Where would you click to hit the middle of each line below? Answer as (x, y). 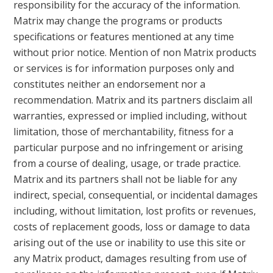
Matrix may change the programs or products (118, 21)
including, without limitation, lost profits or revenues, (135, 211)
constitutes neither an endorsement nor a (110, 84)
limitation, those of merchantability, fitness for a (124, 132)
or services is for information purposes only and (124, 68)
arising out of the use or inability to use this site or (130, 243)
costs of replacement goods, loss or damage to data (132, 227)
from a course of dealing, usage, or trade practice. (127, 163)
